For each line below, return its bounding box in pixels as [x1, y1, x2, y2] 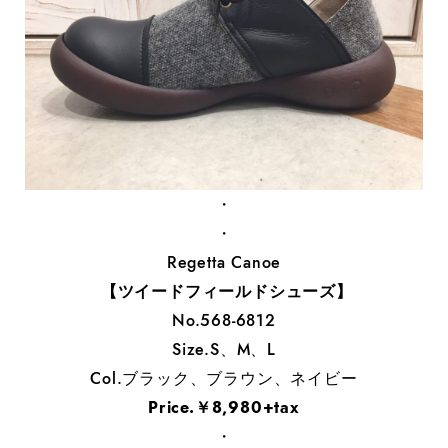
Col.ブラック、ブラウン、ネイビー [90, 367, 358, 391]
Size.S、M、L [172, 338, 276, 362]
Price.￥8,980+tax [148, 396, 300, 420]
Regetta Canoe [166, 251, 282, 275]
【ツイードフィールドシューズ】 [95, 280, 353, 304]
